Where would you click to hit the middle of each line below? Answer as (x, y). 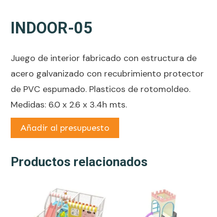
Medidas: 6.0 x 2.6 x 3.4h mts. (69, 105)
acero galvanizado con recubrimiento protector (107, 74)
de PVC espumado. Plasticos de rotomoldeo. (101, 89)
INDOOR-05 (52, 28)
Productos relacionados (79, 162)
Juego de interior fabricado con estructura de (104, 58)
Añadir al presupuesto (65, 128)
